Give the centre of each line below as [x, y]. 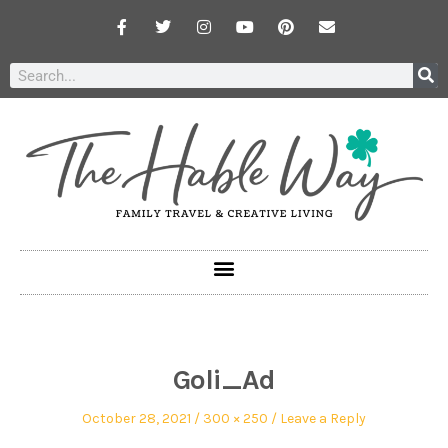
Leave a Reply [323, 419]
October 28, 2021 [136, 419]
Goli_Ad [224, 380]
